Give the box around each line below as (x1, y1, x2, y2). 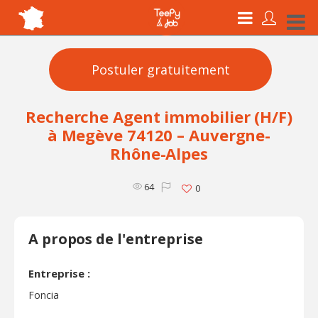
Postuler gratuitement (91, 60, 230, 78)
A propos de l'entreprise (28, 229, 203, 248)
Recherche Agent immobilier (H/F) (26, 106, 292, 127)
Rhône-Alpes (110, 143, 208, 164)
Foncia (28, 288, 59, 302)
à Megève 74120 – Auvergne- (47, 124, 271, 146)
